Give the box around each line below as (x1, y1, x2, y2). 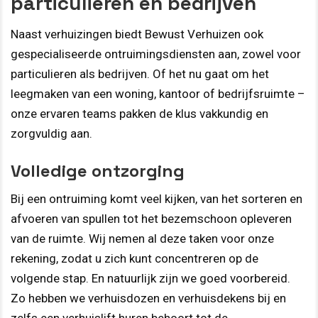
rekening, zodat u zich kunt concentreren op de (11, 251, 258, 265)
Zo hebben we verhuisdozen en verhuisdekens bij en (11, 290, 286, 305)
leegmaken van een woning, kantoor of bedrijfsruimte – (11, 87, 305, 102)
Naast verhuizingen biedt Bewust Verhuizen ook (11, 27, 263, 42)
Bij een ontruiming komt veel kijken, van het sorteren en (11, 191, 302, 206)
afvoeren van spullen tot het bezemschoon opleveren (11, 211, 292, 226)
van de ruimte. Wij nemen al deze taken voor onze (11, 231, 274, 246)
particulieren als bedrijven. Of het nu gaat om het (11, 67, 269, 82)
